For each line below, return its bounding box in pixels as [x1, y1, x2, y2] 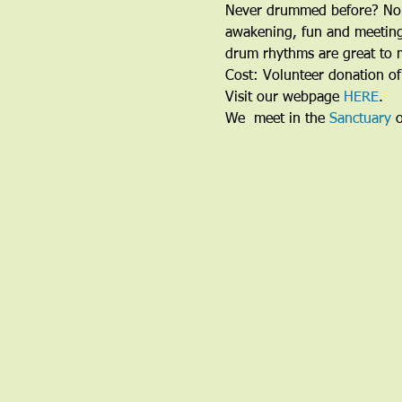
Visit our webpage [224, 91, 344, 105]
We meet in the [224, 112, 329, 127]
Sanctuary [328, 112, 391, 127]
